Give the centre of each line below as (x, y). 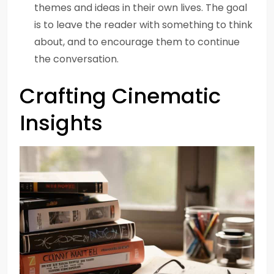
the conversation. (76, 59)
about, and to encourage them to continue (137, 42)
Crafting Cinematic (120, 96)
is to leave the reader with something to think (143, 25)
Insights (61, 123)
